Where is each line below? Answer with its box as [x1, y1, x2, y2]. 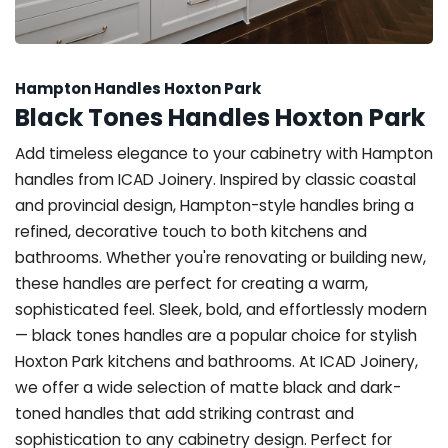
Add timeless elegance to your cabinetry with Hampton [15, 142, 433, 164]
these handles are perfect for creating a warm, [15, 272, 368, 294]
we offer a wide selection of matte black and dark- [15, 376, 401, 398]
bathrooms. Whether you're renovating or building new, [15, 246, 426, 268]
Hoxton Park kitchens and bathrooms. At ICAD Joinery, [15, 350, 418, 372]
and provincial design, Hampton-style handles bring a [15, 194, 414, 216]
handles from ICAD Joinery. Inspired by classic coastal [15, 168, 416, 190]
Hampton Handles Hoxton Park [15, 77, 261, 99]
